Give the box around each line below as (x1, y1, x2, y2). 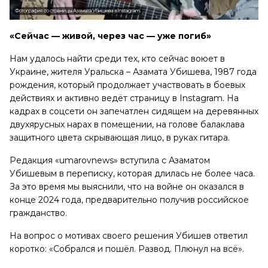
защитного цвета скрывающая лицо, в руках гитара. (10, 132, 237, 144)
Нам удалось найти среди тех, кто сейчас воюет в (10, 53, 225, 65)
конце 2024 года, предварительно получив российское (10, 194, 249, 206)
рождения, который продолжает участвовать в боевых (10, 80, 245, 91)
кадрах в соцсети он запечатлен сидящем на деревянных (10, 106, 258, 117)
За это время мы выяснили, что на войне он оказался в (10, 181, 244, 193)
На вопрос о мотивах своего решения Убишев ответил (10, 230, 248, 242)
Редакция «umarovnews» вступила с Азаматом (10, 155, 210, 166)
